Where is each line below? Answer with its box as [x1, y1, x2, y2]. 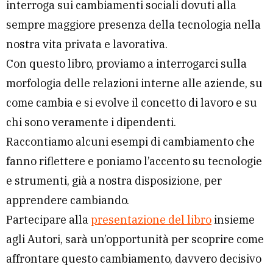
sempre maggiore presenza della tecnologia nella [6, 18, 261, 32]
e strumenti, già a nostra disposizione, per [6, 174, 222, 188]
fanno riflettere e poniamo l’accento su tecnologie [6, 154, 262, 168]
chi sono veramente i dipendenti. [6, 115, 176, 129]
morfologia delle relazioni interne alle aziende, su [6, 76, 263, 90]
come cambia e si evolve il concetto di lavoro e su [6, 96, 257, 110]
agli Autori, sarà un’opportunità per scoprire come [6, 232, 264, 246]
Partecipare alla [6, 213, 91, 227]
